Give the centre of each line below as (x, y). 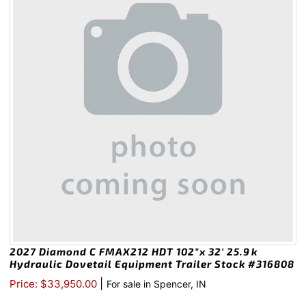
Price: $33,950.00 (55, 284)
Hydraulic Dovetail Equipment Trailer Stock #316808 (152, 264)
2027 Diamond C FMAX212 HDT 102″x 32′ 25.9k (134, 252)
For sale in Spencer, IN (156, 284)
